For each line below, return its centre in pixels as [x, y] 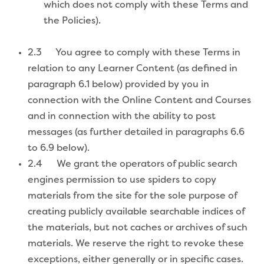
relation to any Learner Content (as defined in [133, 69]
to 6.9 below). [59, 148]
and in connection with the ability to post [122, 116]
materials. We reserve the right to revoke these [136, 244]
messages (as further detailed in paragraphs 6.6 [136, 132]
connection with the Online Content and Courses [139, 100]
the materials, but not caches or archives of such [138, 228]
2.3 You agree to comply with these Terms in [134, 53]
